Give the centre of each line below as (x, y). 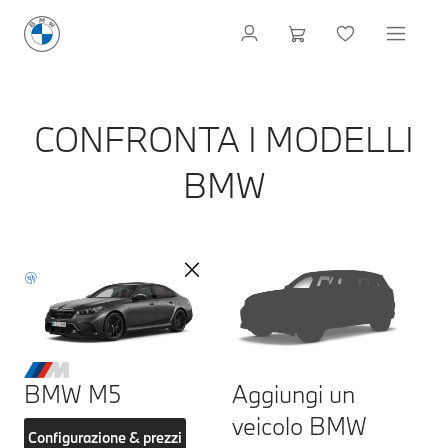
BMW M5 (72, 393)
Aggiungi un (293, 393)
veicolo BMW (299, 425)
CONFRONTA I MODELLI (224, 139)
